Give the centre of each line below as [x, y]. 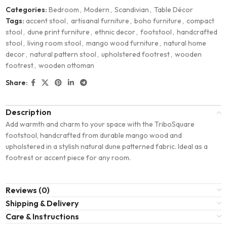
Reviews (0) [28, 190]
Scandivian [132, 9]
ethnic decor [115, 32]
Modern [97, 9]
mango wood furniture [123, 43]
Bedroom [64, 9]
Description [29, 112]
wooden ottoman [67, 65]
